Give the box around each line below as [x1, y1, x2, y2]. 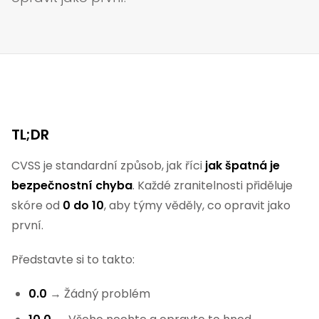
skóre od [11, 197, 63, 214]
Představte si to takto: [11, 251, 135, 268]
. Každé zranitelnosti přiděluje [132, 177, 293, 194]
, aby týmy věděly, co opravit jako [104, 197, 291, 214]
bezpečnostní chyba [11, 177, 132, 194]
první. [11, 217, 43, 234]
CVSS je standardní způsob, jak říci [11, 157, 205, 174]
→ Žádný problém [47, 286, 150, 302]
